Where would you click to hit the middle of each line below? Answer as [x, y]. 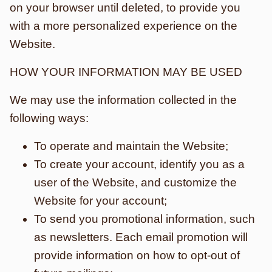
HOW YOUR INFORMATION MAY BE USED [126, 72]
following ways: [49, 118]
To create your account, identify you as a [139, 164]
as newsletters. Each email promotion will [141, 237]
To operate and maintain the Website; [131, 146]
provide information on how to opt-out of [137, 255]
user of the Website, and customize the [135, 182]
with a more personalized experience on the [124, 26]
